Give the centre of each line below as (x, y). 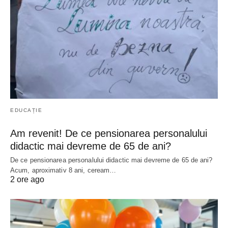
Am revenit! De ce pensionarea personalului (109, 134)
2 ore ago (27, 180)
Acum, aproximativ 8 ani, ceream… (63, 170)
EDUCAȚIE (26, 110)
